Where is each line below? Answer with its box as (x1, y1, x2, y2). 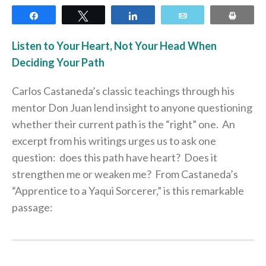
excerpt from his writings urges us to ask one (12, 134, 216, 147)
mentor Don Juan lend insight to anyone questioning (12, 101, 252, 114)
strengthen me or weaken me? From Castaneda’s (12, 167, 238, 180)
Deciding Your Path (12, 56, 106, 69)
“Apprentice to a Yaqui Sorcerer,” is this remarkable (12, 184, 244, 197)
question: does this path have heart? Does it (12, 151, 217, 164)
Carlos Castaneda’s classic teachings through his (12, 84, 235, 97)
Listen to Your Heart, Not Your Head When (12, 39, 217, 52)
